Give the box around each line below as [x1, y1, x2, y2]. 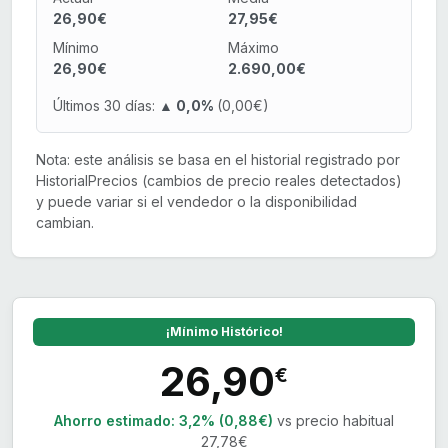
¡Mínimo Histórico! [165, 324, 283, 340]
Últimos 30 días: [53, 97, 155, 115]
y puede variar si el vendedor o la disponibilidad [36, 193, 357, 211]
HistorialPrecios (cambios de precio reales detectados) [36, 172, 402, 190]
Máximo [228, 39, 279, 57]
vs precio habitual [277, 412, 394, 430]
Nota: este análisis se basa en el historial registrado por [36, 151, 400, 169]
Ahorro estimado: [54, 412, 175, 430]
